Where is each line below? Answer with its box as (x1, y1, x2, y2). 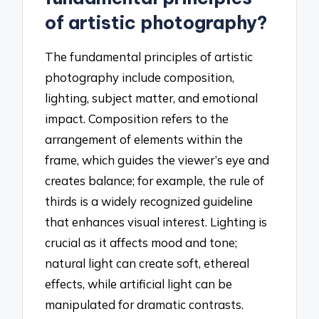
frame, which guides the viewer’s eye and (45, 152, 270, 168)
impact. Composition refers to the (45, 111, 229, 127)
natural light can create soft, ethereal (45, 256, 250, 271)
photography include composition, (45, 70, 235, 85)
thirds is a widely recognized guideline (45, 194, 253, 209)
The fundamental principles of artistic (45, 49, 253, 65)
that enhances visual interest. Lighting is (45, 214, 268, 230)
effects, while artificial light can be (45, 276, 233, 292)
